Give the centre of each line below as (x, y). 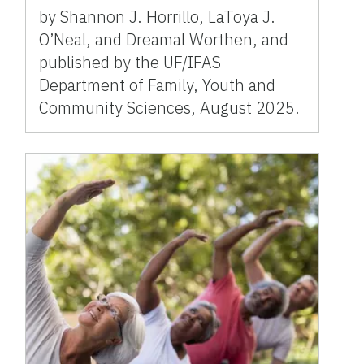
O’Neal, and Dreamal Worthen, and (164, 40)
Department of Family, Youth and (158, 85)
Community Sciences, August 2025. (170, 108)
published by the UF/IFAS (130, 63)
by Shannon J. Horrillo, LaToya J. (158, 17)
